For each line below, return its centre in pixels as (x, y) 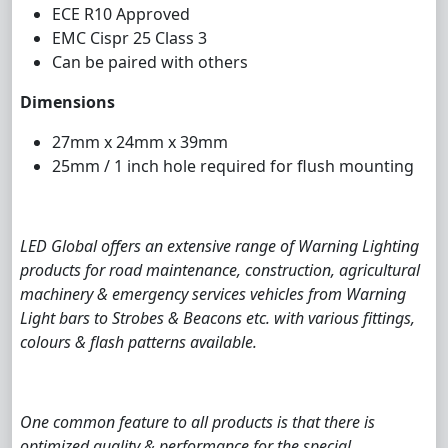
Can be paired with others (150, 62)
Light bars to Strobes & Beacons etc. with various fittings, (217, 318)
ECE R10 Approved (121, 14)
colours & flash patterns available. (138, 342)
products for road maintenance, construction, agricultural (220, 270)
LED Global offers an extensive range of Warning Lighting (219, 246)
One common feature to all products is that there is (197, 422)
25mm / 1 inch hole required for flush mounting (233, 166)
